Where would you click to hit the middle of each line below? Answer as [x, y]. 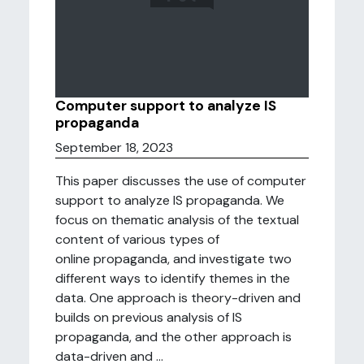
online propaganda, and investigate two [173, 259]
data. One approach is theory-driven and [178, 298]
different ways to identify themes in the [173, 278]
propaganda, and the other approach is [173, 337]
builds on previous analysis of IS [149, 317]
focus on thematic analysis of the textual [177, 220]
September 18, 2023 [114, 147]
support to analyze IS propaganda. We [170, 200]
